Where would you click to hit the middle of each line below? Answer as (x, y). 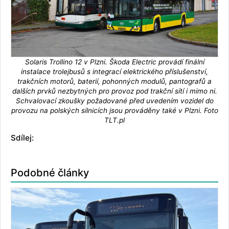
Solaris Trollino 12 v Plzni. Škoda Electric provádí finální (114, 62)
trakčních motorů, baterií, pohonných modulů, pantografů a (114, 81)
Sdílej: (22, 138)
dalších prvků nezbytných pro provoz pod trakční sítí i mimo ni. (114, 91)
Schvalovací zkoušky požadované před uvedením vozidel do (114, 100)
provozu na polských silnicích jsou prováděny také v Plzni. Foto (114, 110)
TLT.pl (114, 120)
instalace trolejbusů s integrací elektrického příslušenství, (114, 71)
